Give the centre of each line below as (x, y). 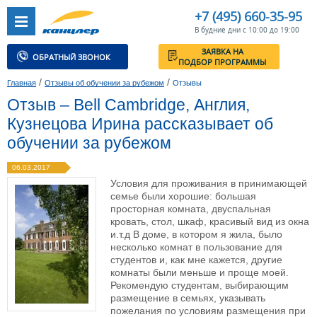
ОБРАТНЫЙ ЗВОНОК (80, 63)
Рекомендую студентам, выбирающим (200, 286)
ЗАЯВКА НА (247, 57)
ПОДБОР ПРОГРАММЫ (247, 69)
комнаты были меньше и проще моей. (200, 273)
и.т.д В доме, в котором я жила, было (196, 235)
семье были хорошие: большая (183, 196)
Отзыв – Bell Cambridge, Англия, (128, 105)
